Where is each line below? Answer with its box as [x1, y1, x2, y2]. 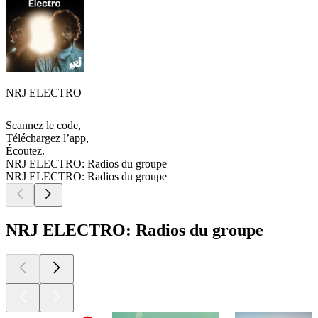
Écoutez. [6, 145, 45, 158]
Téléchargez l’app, [6, 132, 89, 145]
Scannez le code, [6, 119, 81, 132]
